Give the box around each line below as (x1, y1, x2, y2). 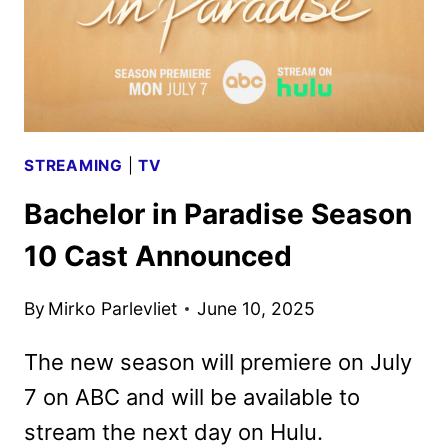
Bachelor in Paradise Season (24, 197, 412, 232)
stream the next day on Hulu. (24, 418, 323, 445)
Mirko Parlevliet (48, 297, 178, 319)
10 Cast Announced (24, 239, 292, 274)
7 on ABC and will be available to (24, 383, 360, 410)
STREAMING (24, 155, 123, 175)
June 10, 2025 (197, 297, 316, 319)
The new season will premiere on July (24, 348, 412, 375)
